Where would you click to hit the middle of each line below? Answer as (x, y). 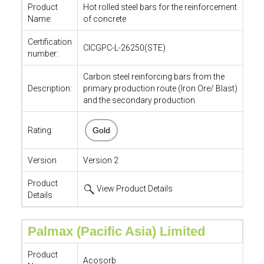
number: (43, 54)
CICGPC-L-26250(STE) (124, 48)
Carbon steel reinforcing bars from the (154, 77)
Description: (49, 88)
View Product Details (133, 189)
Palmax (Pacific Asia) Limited (116, 231)
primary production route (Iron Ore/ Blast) (160, 88)
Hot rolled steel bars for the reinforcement (160, 7)
